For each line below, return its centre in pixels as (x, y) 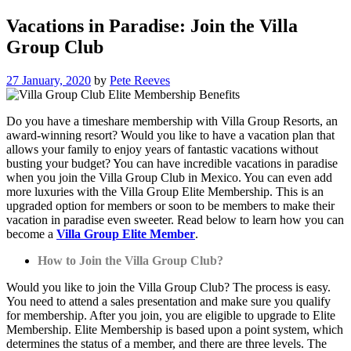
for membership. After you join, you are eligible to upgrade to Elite (171, 315)
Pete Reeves (140, 80)
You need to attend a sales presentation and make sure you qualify (168, 301)
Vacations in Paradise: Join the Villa (152, 25)
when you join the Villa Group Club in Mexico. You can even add (169, 177)
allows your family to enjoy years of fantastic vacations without (162, 149)
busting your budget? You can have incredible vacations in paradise (172, 163)
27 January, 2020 (49, 80)
